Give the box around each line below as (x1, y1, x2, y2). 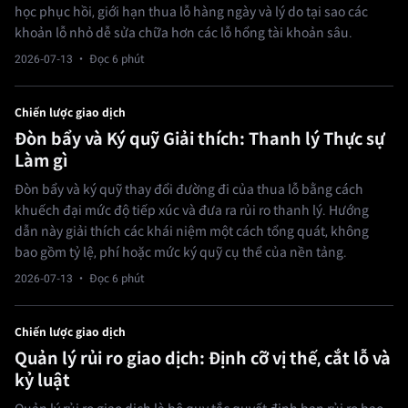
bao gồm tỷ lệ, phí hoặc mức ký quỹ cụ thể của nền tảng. (15, 245, 347, 260)
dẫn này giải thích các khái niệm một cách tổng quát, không (15, 224, 369, 240)
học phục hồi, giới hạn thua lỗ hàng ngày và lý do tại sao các (15, 5, 368, 20)
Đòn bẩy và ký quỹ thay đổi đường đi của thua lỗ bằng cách (15, 182, 363, 198)
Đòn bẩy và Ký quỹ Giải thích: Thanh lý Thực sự (15, 129, 384, 149)
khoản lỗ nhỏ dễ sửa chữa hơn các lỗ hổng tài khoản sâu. (15, 25, 352, 41)
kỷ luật (15, 371, 70, 391)
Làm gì (15, 151, 67, 171)
